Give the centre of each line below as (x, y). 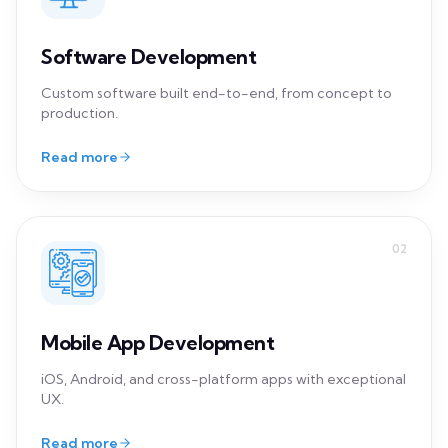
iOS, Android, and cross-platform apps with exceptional (223, 172)
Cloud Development (133, 422)
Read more (79, 236)
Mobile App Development (157, 136)
